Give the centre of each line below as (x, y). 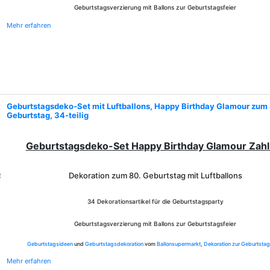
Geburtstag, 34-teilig (48, 115)
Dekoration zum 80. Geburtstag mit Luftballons (155, 175)
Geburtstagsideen (50, 244)
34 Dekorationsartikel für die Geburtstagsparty (155, 201)
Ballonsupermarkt (178, 244)
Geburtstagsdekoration (114, 244)
